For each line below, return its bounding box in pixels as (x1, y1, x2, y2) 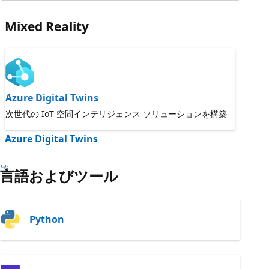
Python (29, 213, 64, 226)
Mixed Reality (5, 18, 89, 35)
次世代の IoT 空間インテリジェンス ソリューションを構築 (5, 108, 227, 119)
